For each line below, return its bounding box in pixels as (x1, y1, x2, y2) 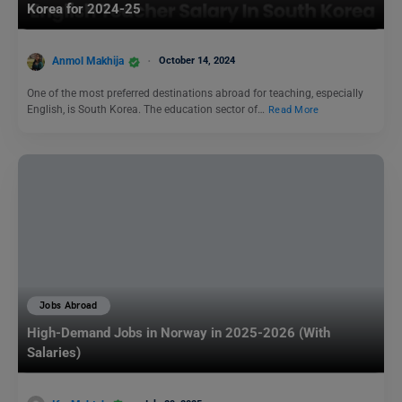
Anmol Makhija (52, 55, 124, 68)
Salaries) (27, 345, 81, 362)
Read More (268, 103, 319, 116)
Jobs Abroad (39, 300, 98, 312)
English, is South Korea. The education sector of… (27, 102, 267, 116)
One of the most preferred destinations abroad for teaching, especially (27, 86, 363, 100)
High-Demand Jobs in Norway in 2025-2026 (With (27, 325, 330, 342)
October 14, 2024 (159, 55, 235, 67)
